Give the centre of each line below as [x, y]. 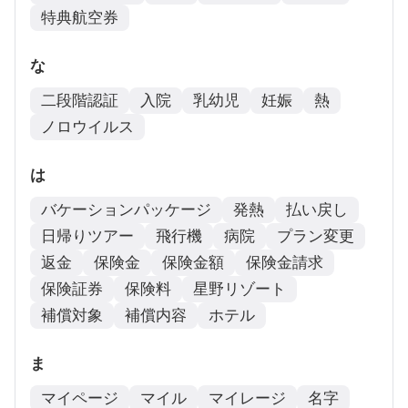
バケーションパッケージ [126, 209]
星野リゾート [240, 289]
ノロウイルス [87, 127]
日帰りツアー [87, 236]
